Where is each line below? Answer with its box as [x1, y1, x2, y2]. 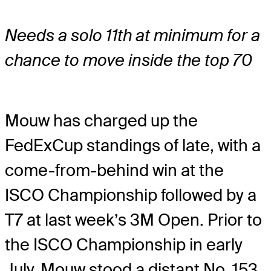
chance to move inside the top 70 [5, 50, 252, 71]
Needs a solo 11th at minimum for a [5, 25, 260, 47]
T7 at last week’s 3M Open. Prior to [5, 209, 262, 231]
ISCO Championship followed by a [5, 184, 256, 206]
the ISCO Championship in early [5, 234, 243, 256]
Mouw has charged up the [5, 110, 198, 132]
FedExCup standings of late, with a [5, 135, 261, 157]
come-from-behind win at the [5, 160, 224, 181]
